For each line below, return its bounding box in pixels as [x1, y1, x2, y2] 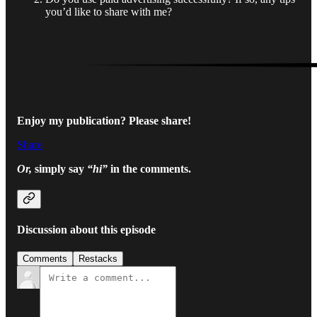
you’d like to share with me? [45, 5, 172, 18]
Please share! [129, 114, 191, 127]
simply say [32, 162, 87, 175]
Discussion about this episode [17, 223, 156, 236]
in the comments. [108, 162, 191, 175]
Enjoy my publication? [17, 114, 126, 127]
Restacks [79, 253, 117, 265]
